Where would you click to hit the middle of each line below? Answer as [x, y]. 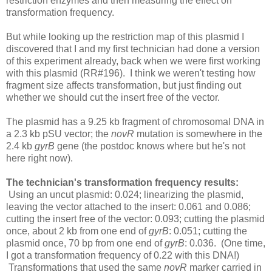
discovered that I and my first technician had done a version [133, 49]
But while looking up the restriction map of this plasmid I [125, 36]
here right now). [39, 158]
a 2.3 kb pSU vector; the [59, 134]
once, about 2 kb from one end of [77, 231]
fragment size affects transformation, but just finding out [124, 85]
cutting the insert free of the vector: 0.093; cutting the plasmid [135, 219]
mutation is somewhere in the [198, 134]
